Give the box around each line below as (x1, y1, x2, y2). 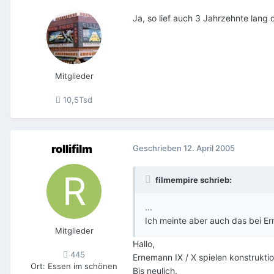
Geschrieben (133, 143, 183, 153)
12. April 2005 (183, 143, 235, 153)
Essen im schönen (48, 261, 117, 271)
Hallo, (133, 238, 155, 249)
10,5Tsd (61, 94, 92, 105)
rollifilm (51, 142, 92, 155)
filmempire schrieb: (154, 174, 232, 185)
